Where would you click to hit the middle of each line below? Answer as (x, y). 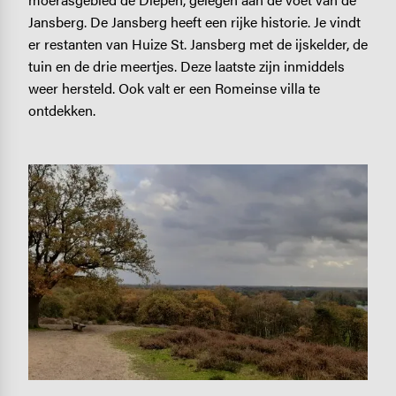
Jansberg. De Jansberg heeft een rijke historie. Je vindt (194, 21)
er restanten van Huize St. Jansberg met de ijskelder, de (198, 43)
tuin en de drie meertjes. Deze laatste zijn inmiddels (186, 65)
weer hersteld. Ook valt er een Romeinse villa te (174, 88)
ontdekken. (61, 110)
